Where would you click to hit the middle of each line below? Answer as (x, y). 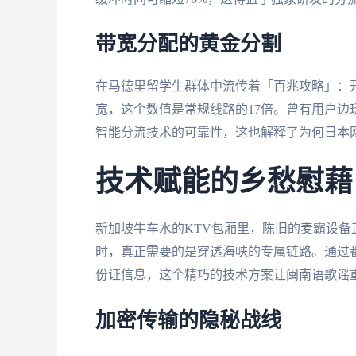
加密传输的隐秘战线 (188, 321)
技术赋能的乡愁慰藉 (224, 182)
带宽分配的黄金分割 (188, 45)
